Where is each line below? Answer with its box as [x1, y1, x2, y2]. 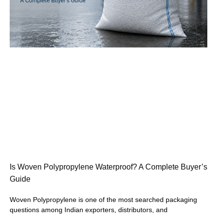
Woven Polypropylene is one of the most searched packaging [10, 195, 197, 203]
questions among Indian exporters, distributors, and [10, 205, 168, 214]
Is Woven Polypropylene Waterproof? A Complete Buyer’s [10, 162, 207, 171]
